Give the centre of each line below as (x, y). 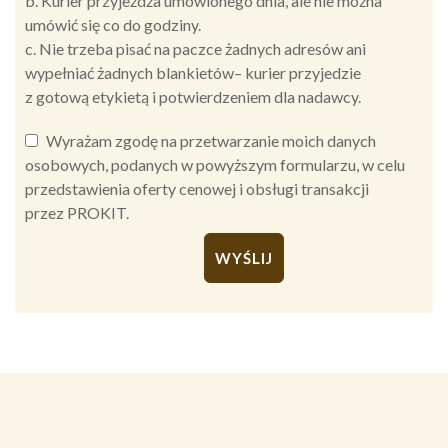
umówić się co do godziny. (113, 25)
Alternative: (65, 315)
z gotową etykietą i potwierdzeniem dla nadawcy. (193, 97)
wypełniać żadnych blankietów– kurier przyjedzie (193, 73)
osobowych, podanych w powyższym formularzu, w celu (215, 165)
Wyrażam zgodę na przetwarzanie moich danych (211, 141)
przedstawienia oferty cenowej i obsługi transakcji (197, 189)
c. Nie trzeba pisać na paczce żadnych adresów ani (195, 49)
